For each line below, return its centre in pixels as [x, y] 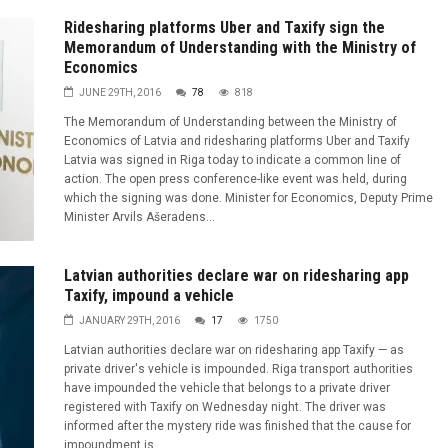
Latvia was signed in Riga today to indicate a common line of [232, 160]
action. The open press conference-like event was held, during [235, 179]
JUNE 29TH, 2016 [120, 92]
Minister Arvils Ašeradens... [139, 217]
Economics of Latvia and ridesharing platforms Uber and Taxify [237, 141]
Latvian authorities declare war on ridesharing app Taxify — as [234, 350]
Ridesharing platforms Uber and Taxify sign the [224, 27]
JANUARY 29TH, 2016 [129, 320]
